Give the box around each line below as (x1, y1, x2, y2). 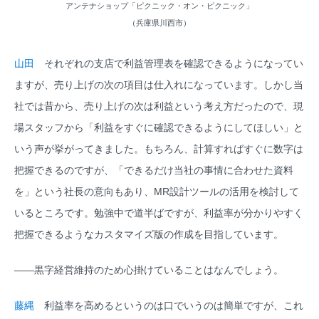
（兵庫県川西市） (128, 19, 191, 28)
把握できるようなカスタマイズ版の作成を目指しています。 (14, 229, 283, 241)
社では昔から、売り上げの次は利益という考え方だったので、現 (14, 100, 303, 113)
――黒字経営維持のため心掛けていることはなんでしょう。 (14, 264, 283, 276)
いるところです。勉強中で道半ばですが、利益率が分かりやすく (14, 207, 303, 219)
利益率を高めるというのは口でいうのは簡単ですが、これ (34, 300, 303, 312)
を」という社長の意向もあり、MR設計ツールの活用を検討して (14, 186, 299, 198)
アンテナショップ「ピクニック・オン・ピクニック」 (66, 1, 253, 11)
